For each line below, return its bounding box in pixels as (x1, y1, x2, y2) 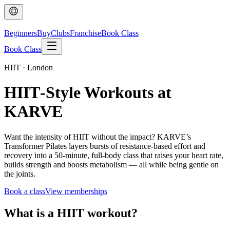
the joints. (4, 169, 35, 178)
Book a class (4, 186, 45, 196)
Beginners (4, 29, 37, 37)
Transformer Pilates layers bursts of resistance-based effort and (4, 141, 205, 150)
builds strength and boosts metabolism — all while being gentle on (4, 160, 219, 169)
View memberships (45, 186, 107, 196)
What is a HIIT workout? (4, 206, 138, 220)
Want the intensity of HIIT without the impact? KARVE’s (4, 132, 191, 141)
